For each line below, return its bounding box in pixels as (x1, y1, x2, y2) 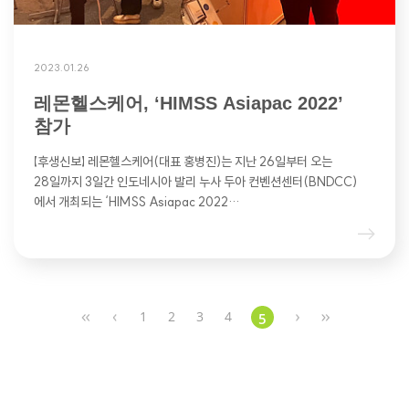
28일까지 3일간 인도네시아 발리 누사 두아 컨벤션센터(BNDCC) (34, 173, 357, 191)
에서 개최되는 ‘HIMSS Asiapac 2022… (34, 194, 239, 211)
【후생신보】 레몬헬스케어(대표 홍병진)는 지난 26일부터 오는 (34, 153, 332, 171)
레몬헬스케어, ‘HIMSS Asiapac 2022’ (34, 93, 343, 114)
